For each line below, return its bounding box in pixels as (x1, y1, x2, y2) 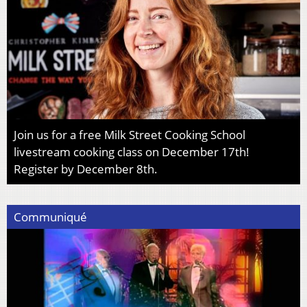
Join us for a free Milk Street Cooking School (14, 126, 245, 143)
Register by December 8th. (14, 160, 158, 177)
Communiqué (14, 208, 87, 225)
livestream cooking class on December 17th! (14, 143, 249, 160)
